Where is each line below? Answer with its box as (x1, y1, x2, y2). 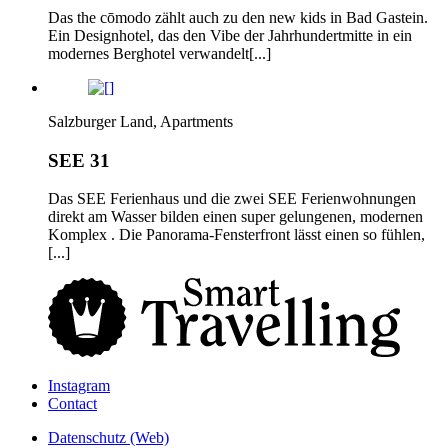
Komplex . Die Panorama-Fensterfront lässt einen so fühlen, (48, 226, 425, 244)
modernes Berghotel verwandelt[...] (48, 44, 271, 62)
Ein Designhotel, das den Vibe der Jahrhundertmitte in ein (48, 26, 412, 44)
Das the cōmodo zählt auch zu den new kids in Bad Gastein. (48, 8, 428, 26)
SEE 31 (48, 149, 110, 171)
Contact (48, 394, 97, 412)
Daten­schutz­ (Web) (48, 428, 169, 446)
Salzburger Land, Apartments (48, 112, 233, 130)
